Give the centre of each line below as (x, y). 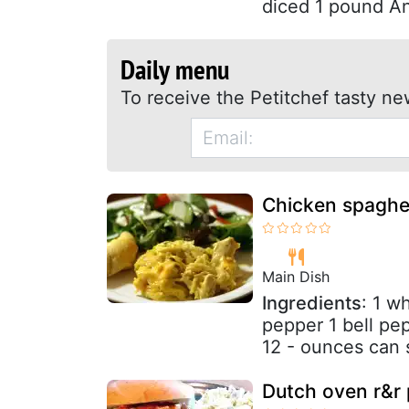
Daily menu (175, 68)
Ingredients (312, 303)
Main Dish (296, 276)
